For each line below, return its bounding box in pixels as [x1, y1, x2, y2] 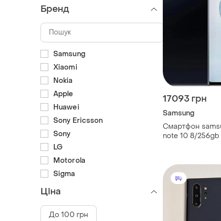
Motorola [53, 155, 85, 165]
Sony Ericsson [53, 115, 103, 125]
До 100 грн [49, 210, 88, 220]
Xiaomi [53, 62, 77, 72]
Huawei [53, 102, 79, 112]
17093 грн [163, 93, 207, 105]
